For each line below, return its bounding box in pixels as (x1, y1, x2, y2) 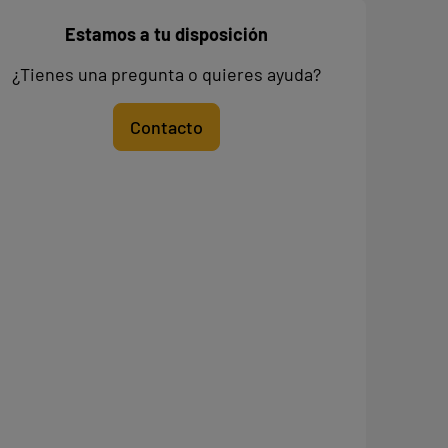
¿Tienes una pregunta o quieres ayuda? (11, 63, 321, 86)
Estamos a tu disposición (64, 23, 268, 46)
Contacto (129, 116, 203, 139)
